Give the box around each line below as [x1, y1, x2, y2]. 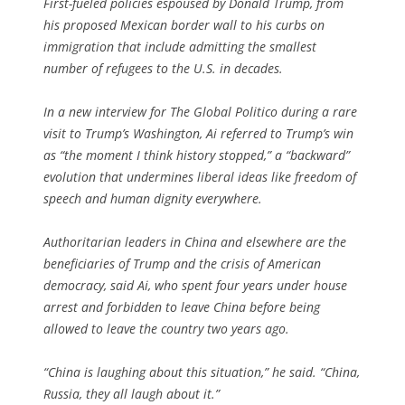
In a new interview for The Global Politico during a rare [43, 102, 357, 120]
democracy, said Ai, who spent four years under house [43, 276, 347, 294]
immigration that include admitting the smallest [43, 37, 316, 55]
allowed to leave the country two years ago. [43, 319, 289, 337]
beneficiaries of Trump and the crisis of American [43, 254, 321, 272]
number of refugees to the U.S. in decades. [43, 59, 283, 77]
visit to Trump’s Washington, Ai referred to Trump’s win [43, 124, 353, 142]
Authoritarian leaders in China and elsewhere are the [43, 232, 346, 250]
